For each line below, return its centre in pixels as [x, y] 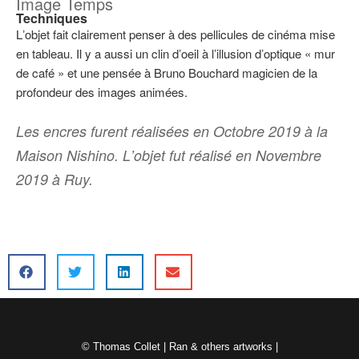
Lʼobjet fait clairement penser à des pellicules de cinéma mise [175, 34]
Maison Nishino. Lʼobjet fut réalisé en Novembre [169, 155]
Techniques [52, 18]
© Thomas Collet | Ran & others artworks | [179, 347]
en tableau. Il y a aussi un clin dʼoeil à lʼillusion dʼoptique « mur [175, 53]
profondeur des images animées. [102, 91]
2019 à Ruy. [54, 179]
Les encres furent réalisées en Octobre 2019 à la [172, 131]
